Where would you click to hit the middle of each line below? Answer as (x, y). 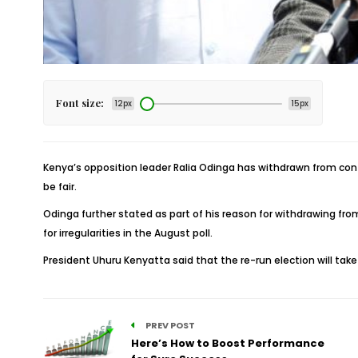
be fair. (60, 187)
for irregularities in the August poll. (127, 233)
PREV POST (169, 325)
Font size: (80, 103)
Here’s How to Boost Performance (227, 343)
